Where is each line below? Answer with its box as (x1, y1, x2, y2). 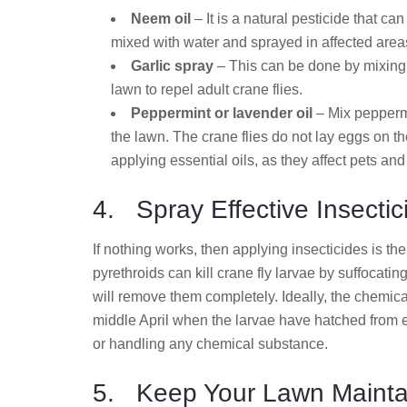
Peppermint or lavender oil (131, 105, 313, 122)
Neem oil (131, 11, 191, 27)
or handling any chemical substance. (93, 336, 328, 352)
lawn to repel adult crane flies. (111, 82, 303, 98)
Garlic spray (131, 58, 213, 74)
